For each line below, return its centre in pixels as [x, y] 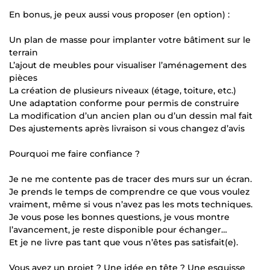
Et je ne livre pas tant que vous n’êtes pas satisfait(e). [124, 242]
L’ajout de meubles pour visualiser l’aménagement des [128, 65]
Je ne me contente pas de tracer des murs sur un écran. [130, 179]
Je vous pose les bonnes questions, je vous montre [119, 217]
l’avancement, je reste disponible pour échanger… [118, 229]
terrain [24, 52]
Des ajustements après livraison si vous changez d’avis [127, 128]
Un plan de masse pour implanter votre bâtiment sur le [130, 39]
